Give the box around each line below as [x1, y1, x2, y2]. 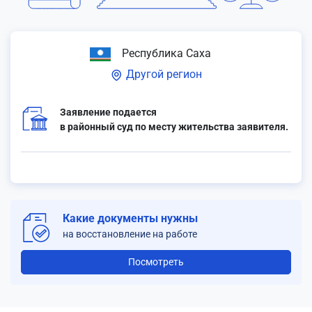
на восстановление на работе [63, 228, 197, 240]
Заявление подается [60, 107, 157, 118]
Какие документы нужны [63, 212, 198, 225]
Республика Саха [119, 47, 211, 60]
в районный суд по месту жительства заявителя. [60, 121, 288, 132]
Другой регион [123, 68, 202, 81]
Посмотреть [128, 256, 184, 267]
